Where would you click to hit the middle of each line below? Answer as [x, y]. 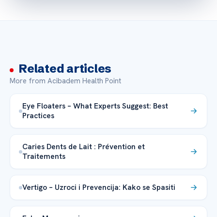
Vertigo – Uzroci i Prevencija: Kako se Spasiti [99, 187]
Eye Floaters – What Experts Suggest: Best [95, 106]
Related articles [65, 69]
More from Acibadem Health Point [65, 81]
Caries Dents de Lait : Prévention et [84, 147]
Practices [38, 116]
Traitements [44, 156]
